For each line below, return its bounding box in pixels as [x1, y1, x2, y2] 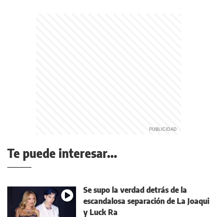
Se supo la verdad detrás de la [83, 185, 187, 195]
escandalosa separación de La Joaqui [83, 196, 209, 206]
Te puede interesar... [7, 145, 117, 160]
